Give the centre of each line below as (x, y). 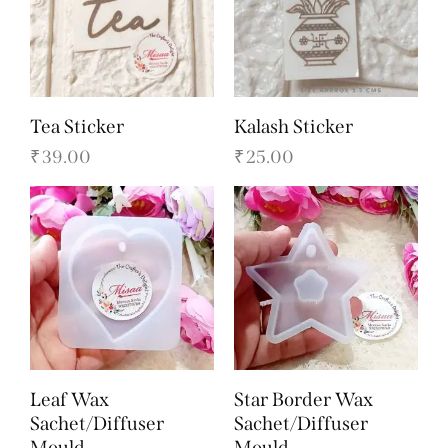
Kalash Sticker (293, 126)
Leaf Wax (69, 399)
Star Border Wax (303, 399)
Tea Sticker (77, 126)
